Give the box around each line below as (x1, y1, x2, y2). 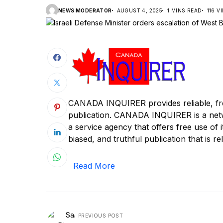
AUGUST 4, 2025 (116, 7, 163, 13)
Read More (73, 161, 115, 171)
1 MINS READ (167, 7, 202, 13)
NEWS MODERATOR (58, 7, 112, 13)
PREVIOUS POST (78, 212, 123, 219)
